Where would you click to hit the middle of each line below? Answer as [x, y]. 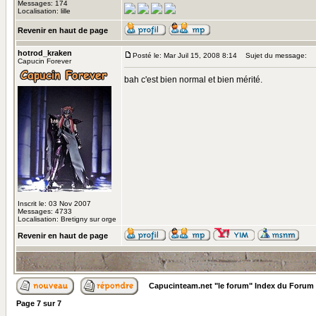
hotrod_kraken [45, 53]
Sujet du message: [273, 55]
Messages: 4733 [45, 211]
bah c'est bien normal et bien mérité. [193, 80]
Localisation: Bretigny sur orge [67, 219]
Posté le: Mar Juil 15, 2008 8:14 [185, 55]
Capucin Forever [44, 61]
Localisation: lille [44, 11]
